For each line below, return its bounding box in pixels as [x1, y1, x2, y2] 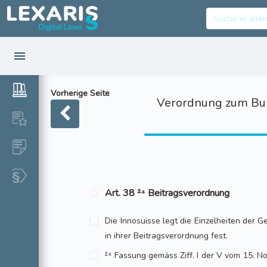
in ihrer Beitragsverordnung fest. [105, 230, 228, 241]
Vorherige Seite [51, 88, 110, 99]
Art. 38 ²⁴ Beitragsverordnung [105, 187, 230, 200]
